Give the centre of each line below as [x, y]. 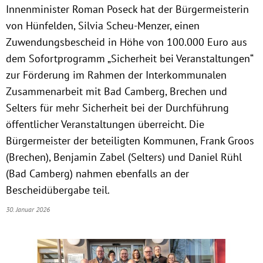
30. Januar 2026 [30, 209]
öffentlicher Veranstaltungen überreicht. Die [105, 124]
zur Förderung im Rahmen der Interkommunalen [116, 75]
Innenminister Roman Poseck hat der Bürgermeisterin [127, 9]
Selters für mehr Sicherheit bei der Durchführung [117, 108]
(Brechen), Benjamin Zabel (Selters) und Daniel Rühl [124, 157]
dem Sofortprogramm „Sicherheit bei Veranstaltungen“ [129, 58]
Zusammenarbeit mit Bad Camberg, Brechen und [117, 91]
